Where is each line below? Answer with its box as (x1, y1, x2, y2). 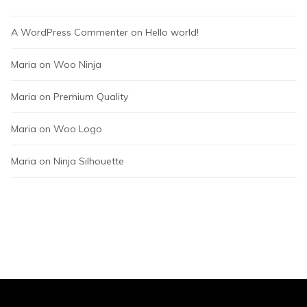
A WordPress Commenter (11, 26, 128, 38)
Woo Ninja (53, 58, 101, 71)
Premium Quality (53, 90, 128, 103)
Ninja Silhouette (53, 155, 124, 167)
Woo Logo (53, 123, 102, 135)
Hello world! (145, 26, 199, 38)
